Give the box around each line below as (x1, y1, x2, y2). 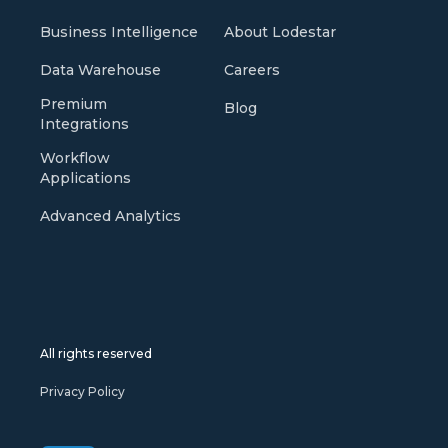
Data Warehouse (40, 60, 161, 79)
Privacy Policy (40, 383, 125, 399)
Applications (40, 168, 131, 187)
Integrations (40, 114, 129, 133)
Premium (40, 94, 107, 113)
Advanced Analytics (40, 206, 181, 225)
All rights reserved (40, 345, 152, 361)
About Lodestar (224, 22, 336, 41)
